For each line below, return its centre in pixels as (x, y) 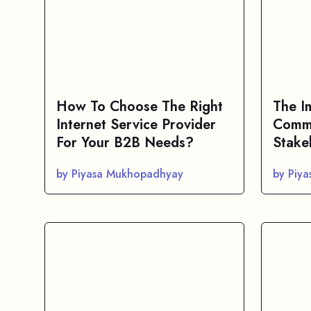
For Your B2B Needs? (125, 143)
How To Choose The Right (140, 107)
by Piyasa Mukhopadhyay (120, 174)
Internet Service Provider (136, 125)
